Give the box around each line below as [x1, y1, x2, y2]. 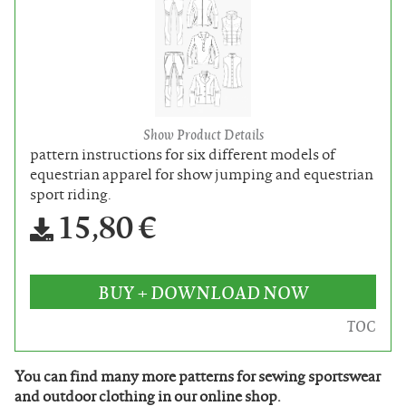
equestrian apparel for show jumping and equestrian [30, 162, 373, 185]
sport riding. [30, 182, 111, 205]
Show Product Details [142, 123, 264, 144]
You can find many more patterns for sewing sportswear [14, 364, 381, 387]
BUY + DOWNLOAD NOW [97, 278, 309, 304]
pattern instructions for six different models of [30, 142, 335, 165]
